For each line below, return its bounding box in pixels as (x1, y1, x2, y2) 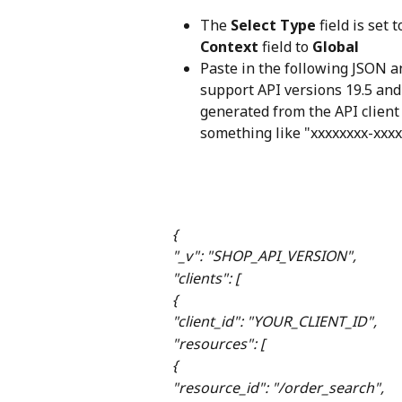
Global (312, 36, 359, 57)
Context (200, 36, 258, 57)
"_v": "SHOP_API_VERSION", (172, 246, 356, 267)
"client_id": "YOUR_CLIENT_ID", (172, 311, 377, 332)
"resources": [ (172, 333, 265, 354)
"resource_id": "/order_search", (172, 377, 384, 398)
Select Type (231, 14, 316, 35)
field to (258, 36, 312, 57)
